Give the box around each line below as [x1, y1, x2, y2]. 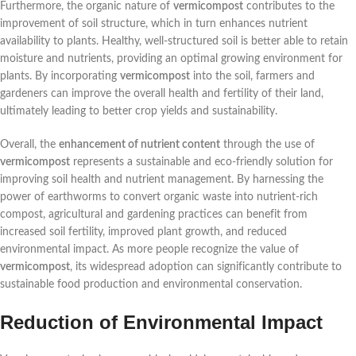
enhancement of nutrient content [59, 139, 220, 151]
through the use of [220, 139, 315, 151]
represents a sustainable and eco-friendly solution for [70, 157, 333, 168]
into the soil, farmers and [190, 71, 315, 83]
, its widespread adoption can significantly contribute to [70, 261, 342, 273]
